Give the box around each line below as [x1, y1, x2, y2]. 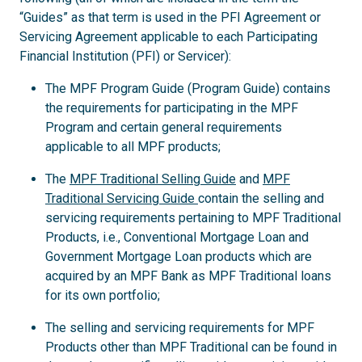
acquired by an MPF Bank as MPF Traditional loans [45, 268, 331, 284]
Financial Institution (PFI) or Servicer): [19, 48, 231, 64]
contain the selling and [198, 191, 324, 206]
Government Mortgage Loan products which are [45, 249, 312, 264]
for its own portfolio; [45, 288, 160, 303]
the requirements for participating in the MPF [45, 100, 298, 116]
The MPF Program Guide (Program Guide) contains [45, 81, 330, 96]
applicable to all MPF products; [45, 139, 221, 154]
